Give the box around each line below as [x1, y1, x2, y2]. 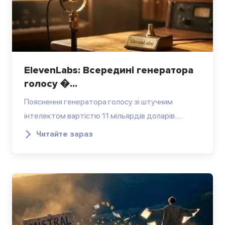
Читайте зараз [36, 129, 93, 139]
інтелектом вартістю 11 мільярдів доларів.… [24, 110, 182, 121]
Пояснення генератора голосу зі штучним [24, 96, 173, 106]
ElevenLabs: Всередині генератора [24, 64, 193, 76]
